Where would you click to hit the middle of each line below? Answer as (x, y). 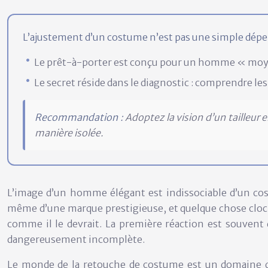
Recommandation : (79, 117)
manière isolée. (69, 133)
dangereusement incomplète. (76, 239)
